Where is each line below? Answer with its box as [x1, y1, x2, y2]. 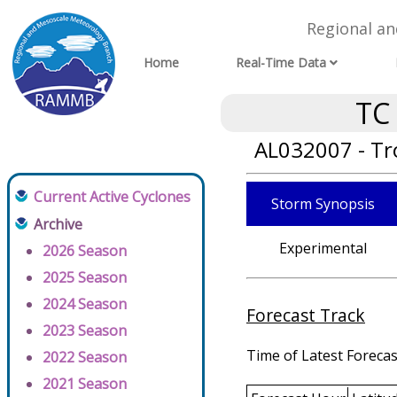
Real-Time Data [236, 54, 327, 72]
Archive [34, 214, 82, 234]
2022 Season [43, 347, 127, 367]
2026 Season [43, 241, 127, 261]
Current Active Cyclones [34, 187, 191, 206]
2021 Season [43, 374, 127, 393]
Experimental [278, 238, 367, 258]
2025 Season [43, 268, 127, 287]
